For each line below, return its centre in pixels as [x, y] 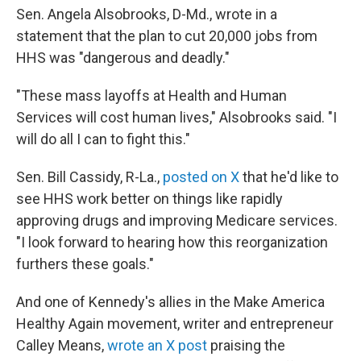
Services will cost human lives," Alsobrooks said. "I [176, 117]
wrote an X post [157, 345]
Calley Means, [62, 345]
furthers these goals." [85, 264]
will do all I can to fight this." [103, 139]
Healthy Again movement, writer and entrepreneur [175, 324]
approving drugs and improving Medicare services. [177, 220]
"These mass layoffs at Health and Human [151, 95]
